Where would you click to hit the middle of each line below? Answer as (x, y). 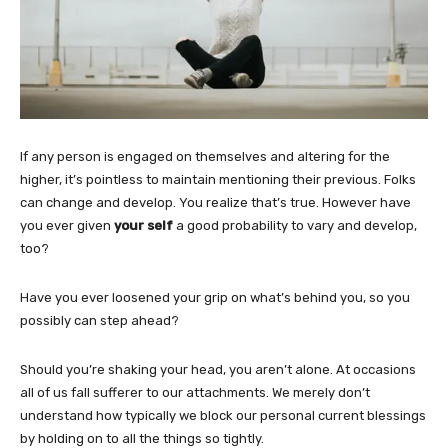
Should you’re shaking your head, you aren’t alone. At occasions (218, 369)
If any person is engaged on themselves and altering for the (205, 156)
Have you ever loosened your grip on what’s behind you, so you (215, 297)
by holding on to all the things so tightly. (142, 438)
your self (143, 225)
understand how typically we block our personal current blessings (223, 415)
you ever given (67, 225)
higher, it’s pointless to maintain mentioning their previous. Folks (218, 179)
